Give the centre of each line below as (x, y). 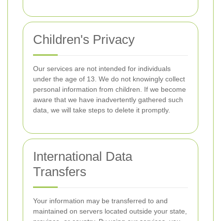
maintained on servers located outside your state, (110, 211)
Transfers (60, 172)
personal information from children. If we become (110, 89)
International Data (83, 156)
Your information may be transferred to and (100, 201)
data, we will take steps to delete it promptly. (102, 110)
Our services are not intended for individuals (102, 69)
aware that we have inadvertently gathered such (108, 100)
